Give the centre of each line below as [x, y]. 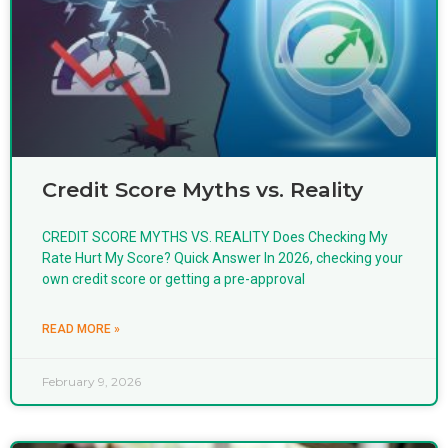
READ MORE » [81, 328]
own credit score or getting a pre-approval [173, 278]
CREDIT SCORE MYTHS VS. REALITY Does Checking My [215, 236]
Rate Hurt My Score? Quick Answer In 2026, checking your [222, 257]
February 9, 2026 [91, 381]
